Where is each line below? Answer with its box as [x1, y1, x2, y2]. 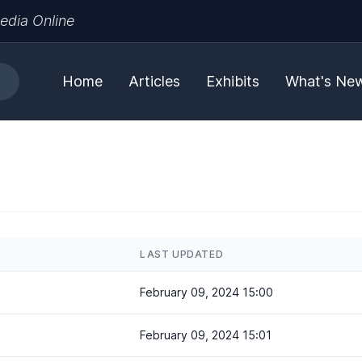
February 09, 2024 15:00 [140, 285, 273, 299]
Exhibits [206, 73, 259, 90]
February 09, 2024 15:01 [140, 328, 271, 342]
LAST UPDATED [140, 248, 224, 260]
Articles [128, 73, 180, 90]
